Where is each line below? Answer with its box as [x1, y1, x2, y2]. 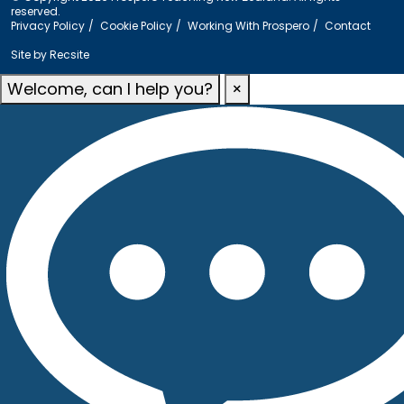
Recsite [50, 46, 89, 62]
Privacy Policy [11, 17, 85, 33]
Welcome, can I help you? [7, 77, 213, 100]
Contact [325, 17, 371, 33]
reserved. [11, 3, 60, 19]
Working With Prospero [188, 17, 309, 33]
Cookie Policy [100, 17, 172, 33]
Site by [11, 46, 50, 62]
